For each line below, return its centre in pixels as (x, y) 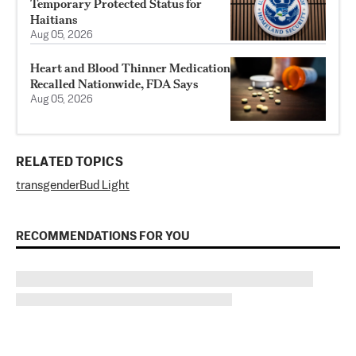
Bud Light (104, 186)
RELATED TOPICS (70, 163)
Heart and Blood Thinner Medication (130, 68)
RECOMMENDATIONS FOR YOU (103, 237)
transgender (48, 186)
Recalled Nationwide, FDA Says (114, 84)
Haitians (54, 20)
